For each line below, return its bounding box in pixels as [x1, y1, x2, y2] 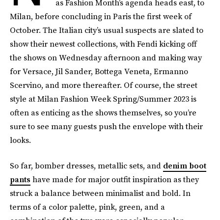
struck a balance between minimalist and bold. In [10, 188, 191, 198]
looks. [10, 135, 31, 145]
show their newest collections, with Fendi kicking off [10, 38, 197, 49]
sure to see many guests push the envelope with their [10, 121, 203, 132]
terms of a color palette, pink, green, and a [10, 201, 165, 212]
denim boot [163, 160, 206, 171]
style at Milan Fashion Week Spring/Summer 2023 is [10, 93, 196, 104]
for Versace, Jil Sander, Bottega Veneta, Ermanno [10, 66, 188, 77]
